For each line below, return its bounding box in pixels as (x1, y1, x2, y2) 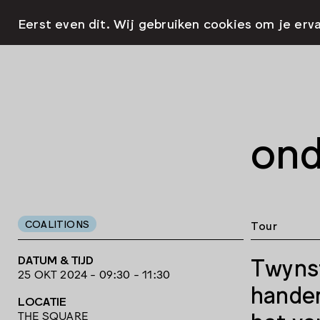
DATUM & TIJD (18, 252, 94, 267)
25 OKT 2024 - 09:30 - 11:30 (18, 266, 171, 281)
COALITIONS (25, 217, 89, 229)
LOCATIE (18, 294, 66, 309)
